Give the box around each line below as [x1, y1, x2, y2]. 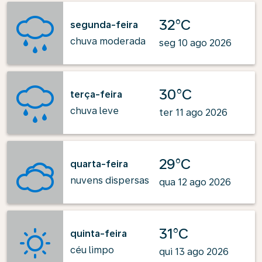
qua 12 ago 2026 [159, 177, 231, 188]
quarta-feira [70, 158, 128, 170]
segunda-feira [70, 19, 138, 30]
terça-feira [70, 88, 122, 100]
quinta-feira [70, 227, 127, 239]
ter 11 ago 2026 [159, 107, 227, 118]
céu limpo [70, 244, 114, 256]
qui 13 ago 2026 [159, 246, 229, 257]
